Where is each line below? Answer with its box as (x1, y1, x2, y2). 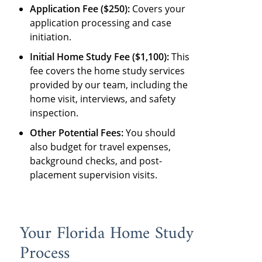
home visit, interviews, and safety (30, 92, 176, 106)
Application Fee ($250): (30, 2, 130, 16)
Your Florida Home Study (19, 219, 194, 249)
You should (123, 126, 176, 140)
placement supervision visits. (30, 168, 158, 182)
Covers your (130, 2, 186, 16)
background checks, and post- (30, 154, 163, 168)
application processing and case (30, 16, 172, 30)
